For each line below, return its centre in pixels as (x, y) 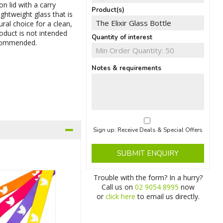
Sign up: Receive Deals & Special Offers (148, 130)
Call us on (118, 187)
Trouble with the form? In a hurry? (148, 178)
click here (120, 197)
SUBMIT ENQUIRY (148, 154)
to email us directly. (167, 197)
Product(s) (108, 10)
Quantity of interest (122, 37)
